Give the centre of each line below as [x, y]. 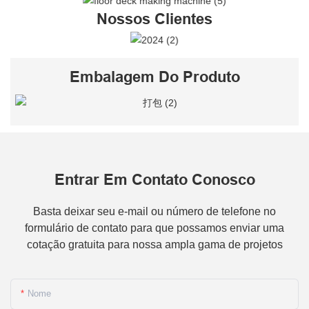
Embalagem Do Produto [154, 77]
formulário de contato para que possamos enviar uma [154, 228]
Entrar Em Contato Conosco [154, 179]
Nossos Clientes [154, 19]
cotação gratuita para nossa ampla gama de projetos [154, 244]
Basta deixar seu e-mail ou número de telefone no [154, 211]
